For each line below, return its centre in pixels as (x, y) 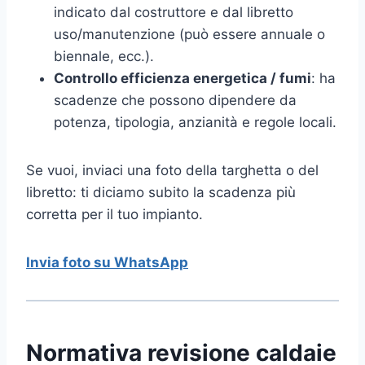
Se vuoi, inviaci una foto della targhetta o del (172, 170)
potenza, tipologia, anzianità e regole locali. (195, 122)
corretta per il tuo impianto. (114, 214)
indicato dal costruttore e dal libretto (174, 12)
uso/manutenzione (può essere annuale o (189, 34)
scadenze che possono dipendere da (175, 100)
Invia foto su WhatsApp (107, 262)
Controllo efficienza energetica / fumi (182, 78)
